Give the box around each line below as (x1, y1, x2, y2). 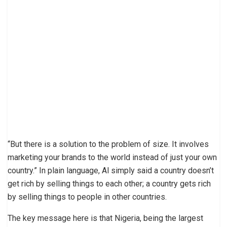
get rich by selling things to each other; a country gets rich (8, 178, 211, 188)
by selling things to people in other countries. (8, 192, 167, 202)
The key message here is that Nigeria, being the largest (8, 213, 203, 223)
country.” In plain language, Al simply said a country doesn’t (8, 165, 214, 175)
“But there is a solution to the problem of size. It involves (8, 139, 209, 149)
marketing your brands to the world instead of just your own (8, 152, 217, 162)
